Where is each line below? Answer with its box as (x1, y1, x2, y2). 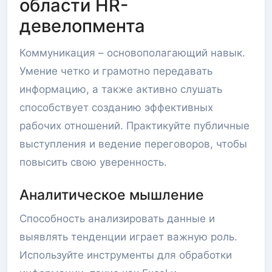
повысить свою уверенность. (19, 156, 167, 168)
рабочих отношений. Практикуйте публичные (19, 120, 250, 132)
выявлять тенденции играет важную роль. (19, 231, 237, 243)
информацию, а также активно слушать (19, 83, 222, 95)
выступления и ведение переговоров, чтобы (19, 138, 247, 150)
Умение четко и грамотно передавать (19, 65, 212, 77)
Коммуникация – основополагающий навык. (19, 47, 245, 59)
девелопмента (19, 15, 145, 36)
